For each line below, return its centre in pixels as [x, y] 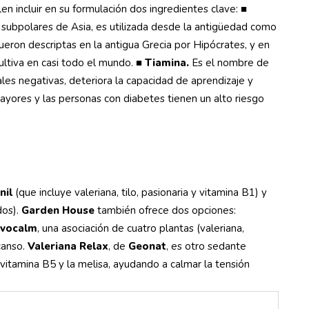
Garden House [58, 210]
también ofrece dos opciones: [165, 210]
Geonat [147, 246]
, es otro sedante [206, 246]
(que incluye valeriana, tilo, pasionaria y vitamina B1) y [140, 192]
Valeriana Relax [68, 246]
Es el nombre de [229, 63]
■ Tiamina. [162, 63]
